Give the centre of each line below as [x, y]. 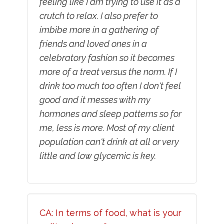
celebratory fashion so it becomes [107, 58]
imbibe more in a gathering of [99, 30]
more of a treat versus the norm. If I [108, 72]
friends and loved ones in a [93, 44]
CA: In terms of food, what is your [110, 213]
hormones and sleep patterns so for [110, 114]
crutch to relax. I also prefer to [98, 16]
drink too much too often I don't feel [110, 86]
